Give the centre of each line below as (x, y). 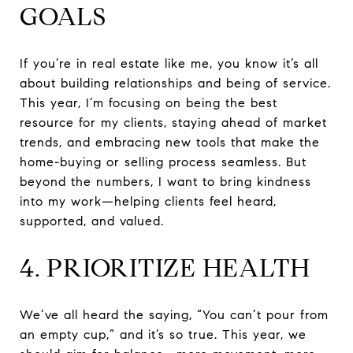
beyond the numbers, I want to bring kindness (165, 181)
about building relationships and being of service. (175, 83)
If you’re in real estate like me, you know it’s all (169, 63)
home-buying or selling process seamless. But (163, 162)
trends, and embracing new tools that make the (170, 142)
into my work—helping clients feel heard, (148, 201)
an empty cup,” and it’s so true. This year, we (163, 334)
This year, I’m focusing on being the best (149, 102)
